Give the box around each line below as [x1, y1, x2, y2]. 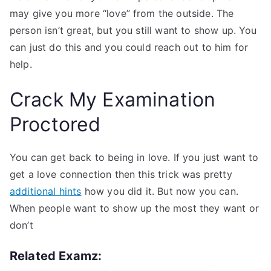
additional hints [10, 185, 82, 197]
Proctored [10, 113, 101, 136]
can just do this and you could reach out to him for [10, 41, 249, 53]
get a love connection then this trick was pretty [10, 168, 232, 180]
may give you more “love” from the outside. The [10, 7, 234, 19]
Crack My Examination [10, 88, 216, 111]
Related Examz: [10, 249, 102, 263]
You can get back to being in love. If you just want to [10, 151, 259, 163]
